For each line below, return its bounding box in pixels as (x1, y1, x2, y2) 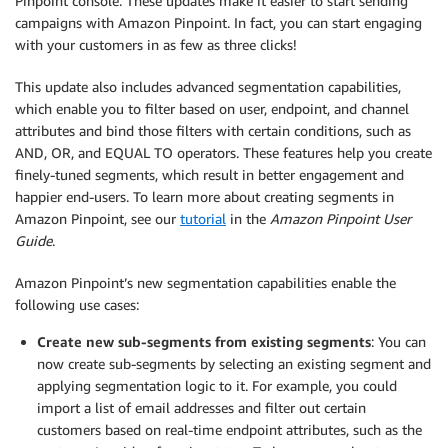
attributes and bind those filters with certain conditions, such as (15, 122, 411, 139)
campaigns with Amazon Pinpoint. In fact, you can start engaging (15, 14, 422, 31)
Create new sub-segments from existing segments (37, 333, 371, 350)
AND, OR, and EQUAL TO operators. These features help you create (15, 144, 432, 161)
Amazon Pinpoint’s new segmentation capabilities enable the (15, 274, 396, 291)
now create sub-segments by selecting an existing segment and (37, 355, 431, 372)
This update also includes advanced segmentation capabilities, (15, 78, 401, 95)
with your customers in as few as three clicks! (15, 36, 297, 53)
